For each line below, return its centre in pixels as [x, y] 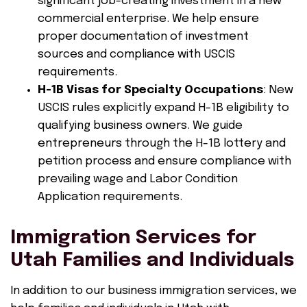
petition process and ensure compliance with [164, 161]
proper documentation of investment [143, 37]
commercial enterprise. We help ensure [148, 19]
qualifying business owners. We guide [140, 126]
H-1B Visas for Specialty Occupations [150, 90]
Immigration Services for [133, 238]
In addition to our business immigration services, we [153, 291]
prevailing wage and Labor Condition [138, 179]
